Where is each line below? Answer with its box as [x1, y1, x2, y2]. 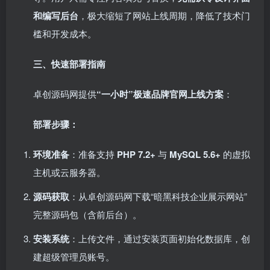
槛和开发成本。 [33, 27, 96, 40]
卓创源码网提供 [33, 87, 96, 100]
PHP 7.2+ [117, 148, 155, 161]
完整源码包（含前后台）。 [33, 208, 142, 221]
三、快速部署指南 [33, 57, 105, 71]
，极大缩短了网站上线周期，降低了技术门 [78, 9, 250, 22]
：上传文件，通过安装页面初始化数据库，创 [69, 232, 250, 245]
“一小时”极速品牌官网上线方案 [96, 87, 224, 101]
